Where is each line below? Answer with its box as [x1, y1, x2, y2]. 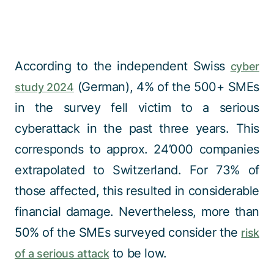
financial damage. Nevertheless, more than [15, 204, 259, 219]
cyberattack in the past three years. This [15, 121, 259, 136]
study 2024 [15, 81, 74, 94]
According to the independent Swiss [15, 59, 231, 73]
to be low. [109, 246, 174, 261]
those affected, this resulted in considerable [15, 183, 259, 198]
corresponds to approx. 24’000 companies [15, 142, 259, 157]
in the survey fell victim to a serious [15, 100, 259, 115]
